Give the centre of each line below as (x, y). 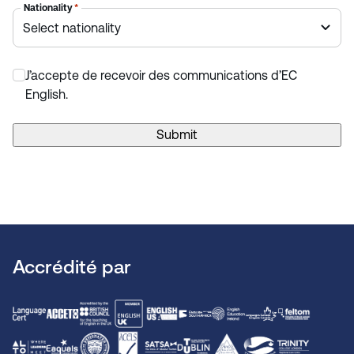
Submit (177, 135)
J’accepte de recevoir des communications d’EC (161, 76)
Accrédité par (72, 267)
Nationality (48, 8)
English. (47, 95)
